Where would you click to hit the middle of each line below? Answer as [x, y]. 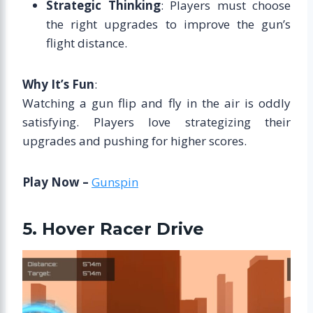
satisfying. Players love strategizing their [156, 122]
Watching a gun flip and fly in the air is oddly [156, 103]
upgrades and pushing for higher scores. [134, 140]
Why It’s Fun [58, 84]
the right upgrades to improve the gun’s [168, 24]
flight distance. [87, 43]
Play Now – [57, 182]
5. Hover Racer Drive [113, 228]
